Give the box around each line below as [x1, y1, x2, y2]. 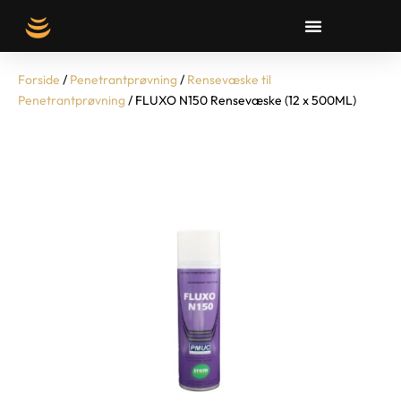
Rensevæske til [187, 72, 271, 88]
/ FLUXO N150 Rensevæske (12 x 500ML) [125, 92, 356, 108]
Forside [18, 72, 60, 88]
